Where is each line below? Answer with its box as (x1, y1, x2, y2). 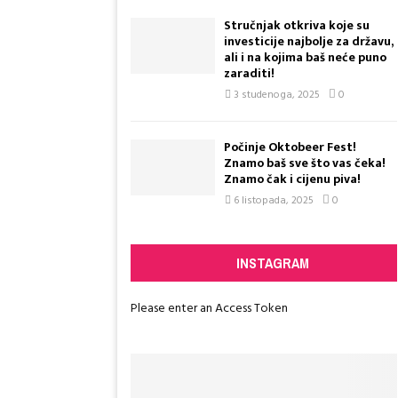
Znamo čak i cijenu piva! (224, 169, 361, 189)
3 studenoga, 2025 (234, 86, 320, 104)
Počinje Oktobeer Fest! (224, 137, 356, 157)
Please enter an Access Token (131, 298, 288, 319)
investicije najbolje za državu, (224, 31, 393, 52)
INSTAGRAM (236, 253, 309, 273)
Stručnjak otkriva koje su (224, 15, 370, 36)
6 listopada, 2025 (234, 192, 314, 210)
